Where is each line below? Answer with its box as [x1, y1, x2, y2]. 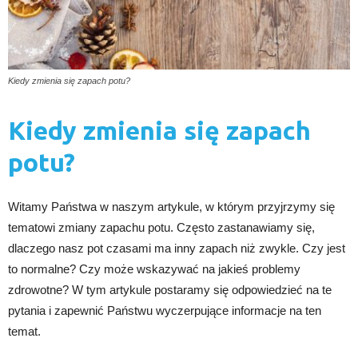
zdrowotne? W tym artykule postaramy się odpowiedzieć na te [8, 283, 332, 297]
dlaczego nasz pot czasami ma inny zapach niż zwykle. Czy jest [8, 241, 345, 256]
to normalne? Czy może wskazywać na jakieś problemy [8, 262, 300, 276]
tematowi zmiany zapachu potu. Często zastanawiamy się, [8, 221, 315, 235]
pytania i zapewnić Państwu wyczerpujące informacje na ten [8, 304, 321, 318]
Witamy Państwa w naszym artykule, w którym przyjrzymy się [8, 200, 335, 214]
